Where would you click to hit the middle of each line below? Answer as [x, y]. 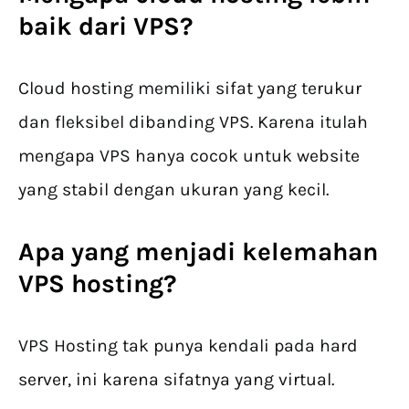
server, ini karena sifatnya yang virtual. [176, 380]
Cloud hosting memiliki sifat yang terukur [190, 89]
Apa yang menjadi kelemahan [198, 252]
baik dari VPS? [105, 26]
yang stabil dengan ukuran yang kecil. [173, 190]
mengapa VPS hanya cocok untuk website [189, 156]
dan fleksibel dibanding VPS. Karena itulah [193, 122]
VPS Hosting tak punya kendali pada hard [188, 346]
